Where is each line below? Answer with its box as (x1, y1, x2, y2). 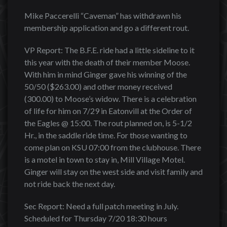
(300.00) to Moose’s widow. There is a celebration (24, 94, 197, 103)
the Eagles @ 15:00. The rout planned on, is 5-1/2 (24, 118, 194, 128)
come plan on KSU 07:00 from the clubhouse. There (24, 142, 201, 152)
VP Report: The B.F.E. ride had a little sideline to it (24, 45, 195, 55)
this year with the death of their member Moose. (24, 57, 190, 67)
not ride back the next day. (24, 179, 115, 188)
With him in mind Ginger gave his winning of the (24, 69, 187, 79)
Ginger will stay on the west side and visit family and (24, 167, 203, 176)
